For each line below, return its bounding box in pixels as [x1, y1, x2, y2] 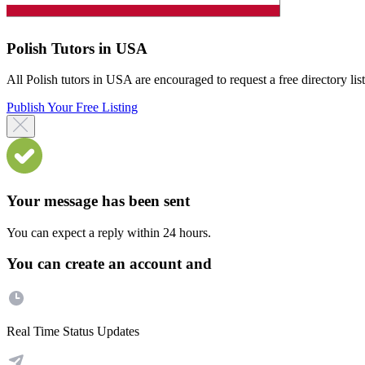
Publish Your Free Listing [7, 100, 138, 115]
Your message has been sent [7, 191, 190, 209]
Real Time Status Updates [7, 324, 139, 339]
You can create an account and [7, 255, 212, 273]
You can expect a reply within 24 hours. [7, 225, 211, 240]
